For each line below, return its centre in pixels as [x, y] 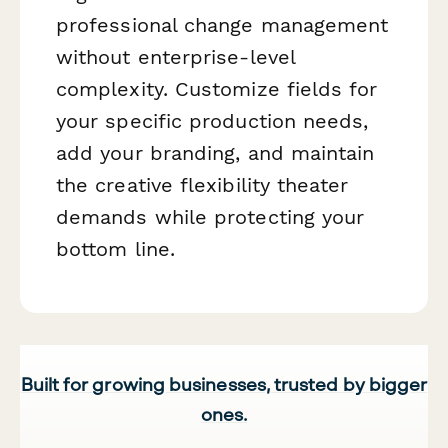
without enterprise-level [175, 57]
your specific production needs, [212, 121]
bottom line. [115, 249]
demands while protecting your [210, 217]
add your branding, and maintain [215, 153]
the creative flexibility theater [202, 185]
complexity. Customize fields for [217, 89]
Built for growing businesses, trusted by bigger [224, 383]
